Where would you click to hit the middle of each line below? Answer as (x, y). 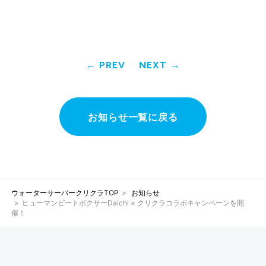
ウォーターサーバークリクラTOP (65, 193)
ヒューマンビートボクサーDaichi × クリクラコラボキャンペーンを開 (133, 203)
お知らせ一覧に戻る (133, 117)
